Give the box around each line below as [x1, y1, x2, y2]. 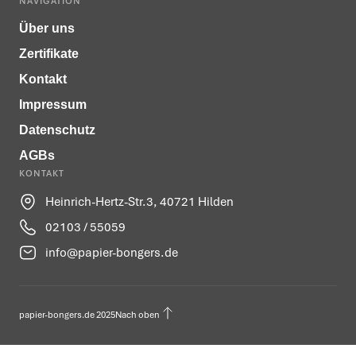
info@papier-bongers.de [44, 245, 178, 261]
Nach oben [115, 309, 160, 321]
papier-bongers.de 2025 [19, 309, 115, 321]
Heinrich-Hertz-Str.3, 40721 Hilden [44, 194, 234, 211]
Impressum [19, 98, 87, 112]
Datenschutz [19, 123, 95, 137]
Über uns [19, 21, 75, 36]
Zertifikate [19, 47, 79, 61]
